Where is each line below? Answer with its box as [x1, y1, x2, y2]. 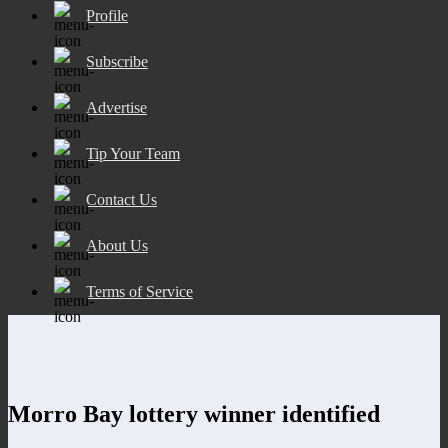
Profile [86, 6, 128, 24]
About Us [86, 236, 148, 254]
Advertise [86, 98, 147, 116]
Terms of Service [86, 282, 193, 300]
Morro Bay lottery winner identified [8, 400, 380, 427]
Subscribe [86, 52, 148, 70]
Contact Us [86, 190, 157, 208]
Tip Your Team [86, 144, 180, 162]
